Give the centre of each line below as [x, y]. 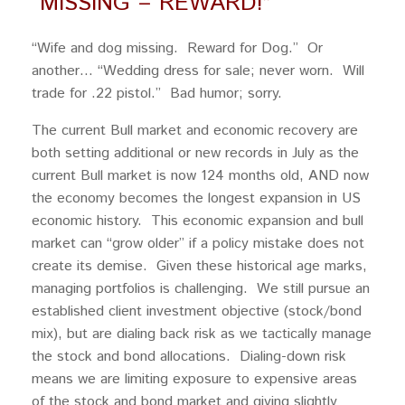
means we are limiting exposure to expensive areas [194, 380]
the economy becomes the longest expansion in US [196, 199]
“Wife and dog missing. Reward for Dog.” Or [177, 49]
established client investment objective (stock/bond [197, 312]
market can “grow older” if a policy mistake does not [198, 244]
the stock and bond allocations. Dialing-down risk [189, 357]
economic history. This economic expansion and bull [198, 221]
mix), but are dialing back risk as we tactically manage [202, 334]
